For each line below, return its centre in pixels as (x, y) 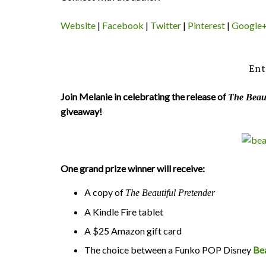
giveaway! (81, 111)
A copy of (105, 192)
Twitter (166, 25)
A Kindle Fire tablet (124, 212)
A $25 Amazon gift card (133, 231)
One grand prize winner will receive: (133, 168)
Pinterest (206, 25)
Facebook (123, 25)
